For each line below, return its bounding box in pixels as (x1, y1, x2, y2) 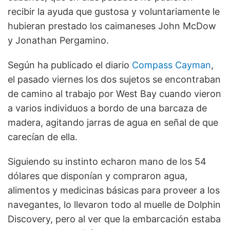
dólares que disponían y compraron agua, (8, 170, 187, 182)
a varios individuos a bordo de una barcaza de (8, 103, 207, 114)
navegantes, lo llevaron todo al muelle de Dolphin (8, 199, 221, 210)
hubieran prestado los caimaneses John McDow (8, 21, 216, 32)
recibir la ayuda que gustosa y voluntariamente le (8, 6, 220, 17)
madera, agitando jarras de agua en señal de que (8, 117, 218, 128)
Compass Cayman (132, 60, 211, 71)
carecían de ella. (8, 131, 78, 143)
